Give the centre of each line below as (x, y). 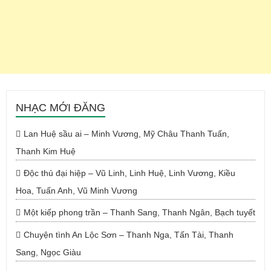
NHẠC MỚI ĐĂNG (60, 108)
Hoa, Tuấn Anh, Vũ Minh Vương (77, 191)
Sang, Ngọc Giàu (48, 252)
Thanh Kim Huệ (46, 151)
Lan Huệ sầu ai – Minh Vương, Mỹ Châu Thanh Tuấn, (126, 134)
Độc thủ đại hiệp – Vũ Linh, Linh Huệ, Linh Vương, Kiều (129, 173)
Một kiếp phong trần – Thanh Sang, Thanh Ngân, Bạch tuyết (139, 212)
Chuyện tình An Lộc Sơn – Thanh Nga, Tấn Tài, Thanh (129, 235)
